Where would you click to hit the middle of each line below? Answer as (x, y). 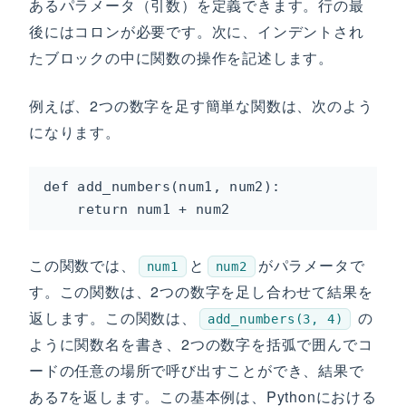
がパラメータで (311, 265)
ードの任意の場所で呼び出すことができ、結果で (197, 370)
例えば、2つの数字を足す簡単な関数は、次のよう (201, 106)
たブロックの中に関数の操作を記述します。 (181, 58)
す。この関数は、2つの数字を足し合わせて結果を (201, 291)
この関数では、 (82, 265)
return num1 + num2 (137, 209)
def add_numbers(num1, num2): (162, 187)
